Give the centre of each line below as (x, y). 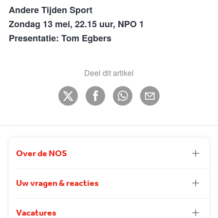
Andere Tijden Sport (51, 10)
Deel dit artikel (109, 73)
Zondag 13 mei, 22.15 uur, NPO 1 (76, 24)
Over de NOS (42, 154)
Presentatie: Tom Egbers (60, 38)
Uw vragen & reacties (57, 184)
